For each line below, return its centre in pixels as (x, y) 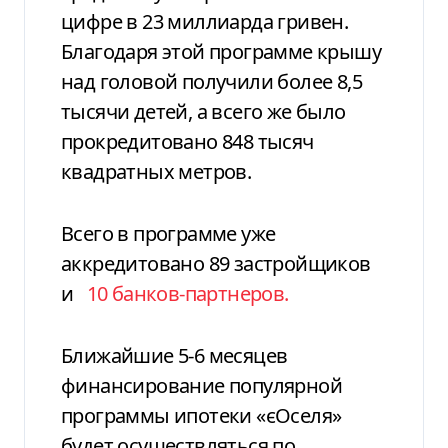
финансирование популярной (201, 385)
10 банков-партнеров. (185, 293)
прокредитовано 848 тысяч (187, 141)
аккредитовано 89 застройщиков (216, 263)
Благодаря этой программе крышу (221, 51)
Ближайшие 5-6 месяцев (174, 355)
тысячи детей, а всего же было (203, 111)
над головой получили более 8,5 (211, 81)
